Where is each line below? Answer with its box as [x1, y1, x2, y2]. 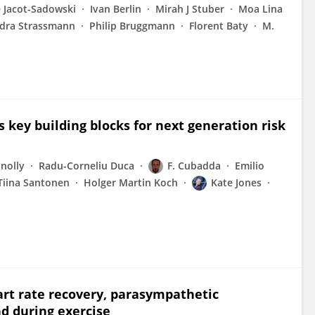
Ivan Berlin [90, 2, 141, 15]
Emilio [235, 159, 264, 172]
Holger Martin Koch [84, 176, 178, 189]
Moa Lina [238, 2, 283, 15]
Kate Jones [211, 176, 262, 189]
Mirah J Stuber [155, 2, 224, 15]
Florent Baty [189, 19, 248, 32]
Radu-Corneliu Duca [39, 159, 134, 172]
